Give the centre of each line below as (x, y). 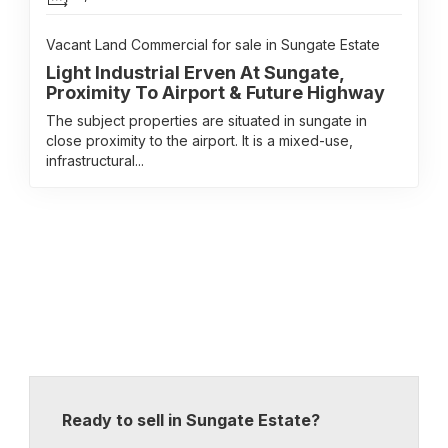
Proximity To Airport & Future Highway (215, 92)
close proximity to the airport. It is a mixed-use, (199, 140)
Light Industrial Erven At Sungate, (195, 72)
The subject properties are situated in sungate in (206, 120)
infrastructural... (95, 160)
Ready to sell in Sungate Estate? (191, 420)
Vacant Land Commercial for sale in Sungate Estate (213, 44)
